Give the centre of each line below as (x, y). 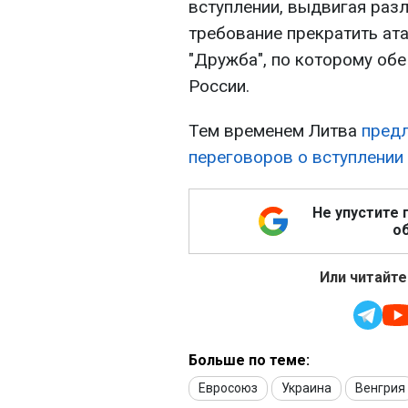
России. (219, 87)
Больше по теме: (249, 361)
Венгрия (380, 388)
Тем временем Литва (275, 131)
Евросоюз (228, 388)
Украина (306, 388)
